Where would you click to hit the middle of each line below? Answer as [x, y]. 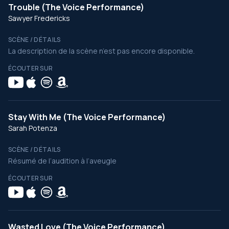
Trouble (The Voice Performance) [76, 7]
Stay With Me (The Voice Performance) [87, 117]
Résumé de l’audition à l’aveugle [62, 161]
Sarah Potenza [33, 128]
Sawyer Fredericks [39, 18]
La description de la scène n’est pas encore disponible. [101, 51]
